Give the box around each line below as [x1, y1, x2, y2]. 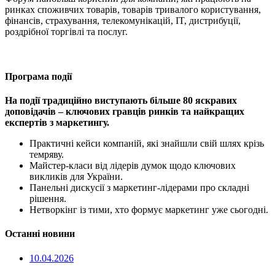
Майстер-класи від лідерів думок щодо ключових [29, 160, 236, 171]
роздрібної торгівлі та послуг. [5, 26, 128, 37]
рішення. [29, 193, 66, 204]
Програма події [5, 71, 72, 82]
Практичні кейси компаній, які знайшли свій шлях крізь [29, 138, 264, 149]
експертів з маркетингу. [5, 117, 109, 128]
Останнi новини [5, 228, 75, 239]
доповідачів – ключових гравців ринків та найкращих [5, 106, 244, 117]
